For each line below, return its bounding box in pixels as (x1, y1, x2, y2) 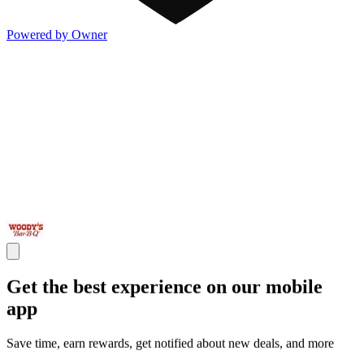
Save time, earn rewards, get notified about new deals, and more (6, 336, 334, 350)
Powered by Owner (6, 27, 107, 41)
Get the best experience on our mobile (6, 275, 323, 297)
